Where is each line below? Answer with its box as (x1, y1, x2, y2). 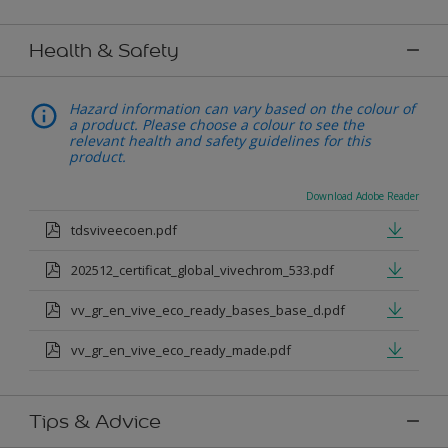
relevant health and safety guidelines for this (69, 130, 371, 150)
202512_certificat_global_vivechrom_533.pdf (71, 260, 334, 279)
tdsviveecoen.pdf (71, 220, 177, 239)
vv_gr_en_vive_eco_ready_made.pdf (71, 340, 291, 359)
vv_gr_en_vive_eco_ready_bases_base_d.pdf (71, 300, 345, 319)
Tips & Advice (29, 408, 161, 433)
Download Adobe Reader (306, 188, 419, 203)
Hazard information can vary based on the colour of (69, 98, 415, 118)
